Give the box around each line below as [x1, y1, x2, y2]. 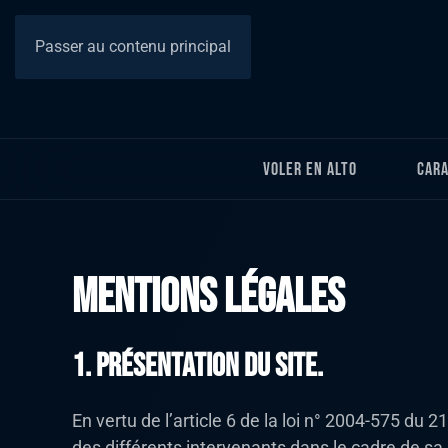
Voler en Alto [262, 158, 357, 180]
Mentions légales [72, 269, 344, 327]
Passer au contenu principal [35, 37, 231, 56]
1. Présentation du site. [72, 347, 323, 387]
